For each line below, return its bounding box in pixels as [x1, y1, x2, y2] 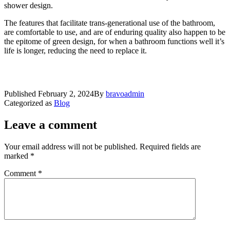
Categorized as [4, 99, 54, 108]
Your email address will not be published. [4, 142, 138, 151]
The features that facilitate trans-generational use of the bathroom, [4, 18, 215, 28]
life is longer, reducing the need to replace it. [4, 46, 147, 55]
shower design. [4, 1, 53, 10]
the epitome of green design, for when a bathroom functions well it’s [4, 37, 224, 46]
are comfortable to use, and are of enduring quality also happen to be [4, 28, 225, 37]
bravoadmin [106, 89, 144, 99]
